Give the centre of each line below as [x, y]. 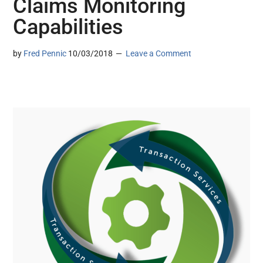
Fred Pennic [45, 54]
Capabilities [68, 27]
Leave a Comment [159, 54]
